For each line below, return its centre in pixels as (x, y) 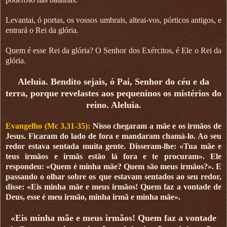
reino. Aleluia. (113, 105)
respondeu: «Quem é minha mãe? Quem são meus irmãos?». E (113, 166)
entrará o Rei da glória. (42, 30)
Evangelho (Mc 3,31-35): (49, 126)
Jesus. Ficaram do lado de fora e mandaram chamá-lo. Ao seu (113, 136)
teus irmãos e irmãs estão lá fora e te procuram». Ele (113, 156)
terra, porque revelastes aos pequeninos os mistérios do (113, 93)
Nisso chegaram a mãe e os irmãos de (157, 126)
